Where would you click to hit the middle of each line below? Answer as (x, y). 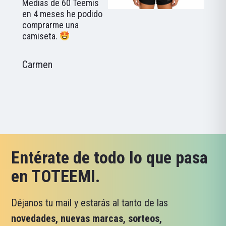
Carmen (37, 65)
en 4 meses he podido (62, 14)
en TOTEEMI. (56, 176)
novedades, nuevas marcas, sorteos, (87, 218)
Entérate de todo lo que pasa (110, 157)
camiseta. (41, 36)
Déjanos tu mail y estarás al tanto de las (90, 203)
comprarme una (50, 25)
